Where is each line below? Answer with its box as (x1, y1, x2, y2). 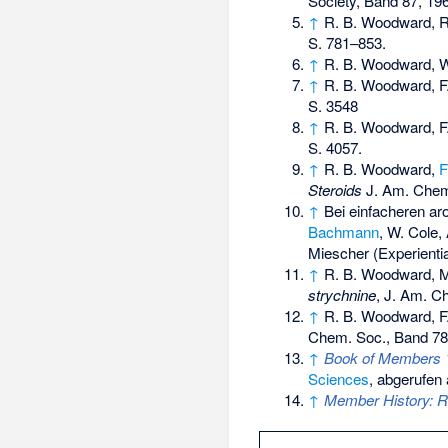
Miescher (308, 241, 369, 263)
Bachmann (308, 220, 379, 242)
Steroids (308, 178, 362, 200)
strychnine (308, 283, 376, 305)
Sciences (308, 367, 369, 389)
